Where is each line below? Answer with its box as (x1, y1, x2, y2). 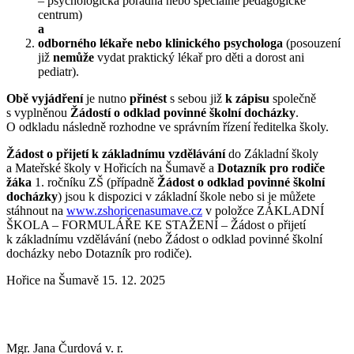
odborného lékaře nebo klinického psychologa (38, 36, 286, 51)
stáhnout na (6, 204, 66, 218)
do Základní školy (225, 147, 318, 161)
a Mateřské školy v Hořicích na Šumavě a (6, 161, 217, 175)
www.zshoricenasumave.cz (66, 204, 202, 218)
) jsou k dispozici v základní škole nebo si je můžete (58, 190, 315, 204)
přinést (130, 92, 167, 106)
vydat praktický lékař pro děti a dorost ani (94, 51, 304, 65)
